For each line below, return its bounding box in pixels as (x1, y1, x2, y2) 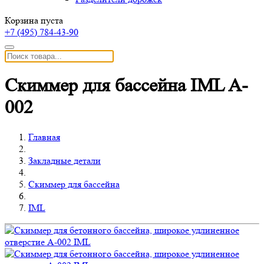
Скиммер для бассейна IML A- (5, 75, 248, 97)
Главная (28, 131, 60, 143)
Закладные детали (28, 154, 101, 166)
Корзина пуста (5, 15, 63, 26)
